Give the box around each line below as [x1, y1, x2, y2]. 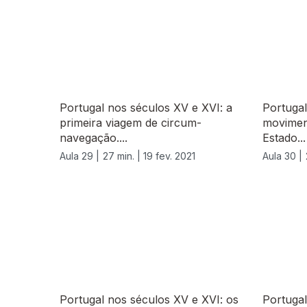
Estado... [262, 131, 306, 145]
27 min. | [103, 150, 143, 162]
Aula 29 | [60, 150, 99, 162]
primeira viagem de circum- [60, 116, 201, 130]
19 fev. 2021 [143, 150, 195, 162]
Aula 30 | [262, 150, 302, 162]
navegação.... [60, 131, 127, 145]
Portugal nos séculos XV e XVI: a [60, 101, 232, 115]
